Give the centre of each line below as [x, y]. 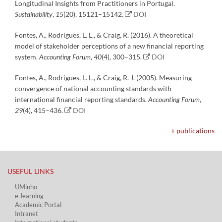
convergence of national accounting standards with [93, 89]
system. [27, 57]
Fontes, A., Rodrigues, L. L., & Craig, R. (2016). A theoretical [104, 35]
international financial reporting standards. [82, 100]
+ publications [193, 131]
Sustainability [34, 14]
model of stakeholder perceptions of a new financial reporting [109, 46]
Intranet [27, 214]
